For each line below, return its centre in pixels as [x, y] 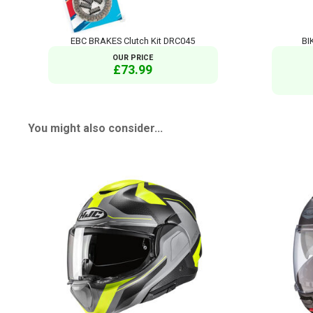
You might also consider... [95, 129]
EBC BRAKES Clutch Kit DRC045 [133, 41]
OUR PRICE [133, 57]
